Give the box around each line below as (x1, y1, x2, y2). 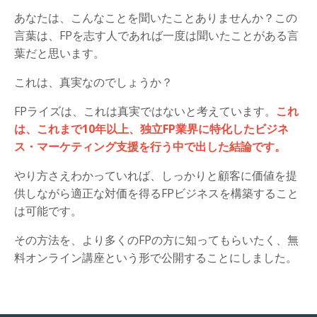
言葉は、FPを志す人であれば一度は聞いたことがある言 (14, 28, 299, 43)
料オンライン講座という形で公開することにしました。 (14, 250, 297, 265)
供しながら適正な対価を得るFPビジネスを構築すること (14, 185, 299, 201)
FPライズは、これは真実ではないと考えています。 (14, 103, 276, 119)
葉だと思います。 (14, 45, 105, 61)
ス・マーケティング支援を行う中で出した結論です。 (14, 139, 286, 154)
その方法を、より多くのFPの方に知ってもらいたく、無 (14, 232, 299, 248)
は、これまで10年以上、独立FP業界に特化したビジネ (14, 121, 289, 137)
